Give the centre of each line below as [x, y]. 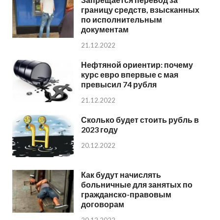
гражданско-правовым [126, 194]
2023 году [99, 130]
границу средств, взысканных [140, 10]
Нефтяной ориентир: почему [137, 65]
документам [105, 29]
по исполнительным [122, 20]
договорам [103, 204]
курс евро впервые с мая [130, 75]
